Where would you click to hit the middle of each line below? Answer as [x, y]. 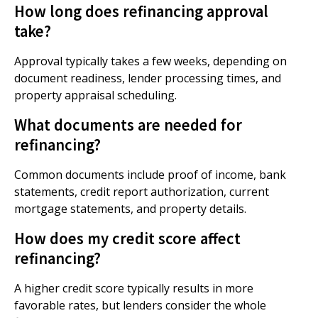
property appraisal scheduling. [95, 95]
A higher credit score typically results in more [134, 288]
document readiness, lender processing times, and [148, 78]
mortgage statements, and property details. [130, 209]
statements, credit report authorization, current [142, 192]
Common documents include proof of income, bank [150, 175]
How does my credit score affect [127, 238]
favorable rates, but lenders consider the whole [140, 305]
